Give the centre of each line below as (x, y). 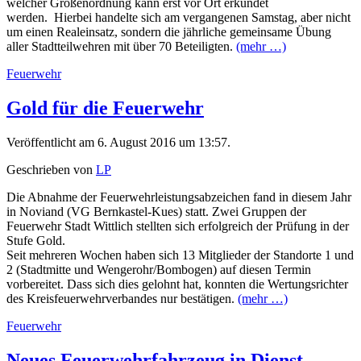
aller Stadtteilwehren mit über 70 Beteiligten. (121, 47)
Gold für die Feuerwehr (105, 108)
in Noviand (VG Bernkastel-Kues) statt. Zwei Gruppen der (156, 211)
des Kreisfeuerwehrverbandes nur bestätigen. (122, 298)
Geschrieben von (51, 169)
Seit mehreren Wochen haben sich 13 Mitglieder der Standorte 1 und (180, 255)
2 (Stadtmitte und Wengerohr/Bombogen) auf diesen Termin (159, 269)
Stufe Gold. (36, 240)
